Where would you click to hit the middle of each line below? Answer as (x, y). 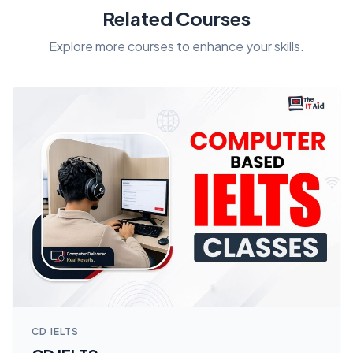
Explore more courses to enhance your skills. (176, 46)
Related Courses (176, 19)
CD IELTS (56, 331)
